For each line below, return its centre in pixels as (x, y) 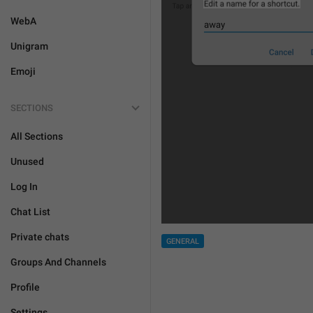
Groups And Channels (58, 262)
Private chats (40, 237)
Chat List (30, 212)
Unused (27, 161)
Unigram (29, 46)
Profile (25, 287)
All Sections (37, 136)
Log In (24, 187)
